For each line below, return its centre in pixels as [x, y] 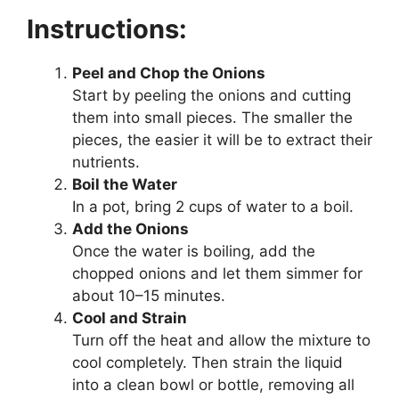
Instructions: [107, 29]
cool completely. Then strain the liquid [208, 363]
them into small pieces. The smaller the [212, 118]
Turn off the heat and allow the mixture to [221, 341]
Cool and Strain [130, 318]
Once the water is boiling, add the [194, 252]
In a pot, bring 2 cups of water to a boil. [213, 207]
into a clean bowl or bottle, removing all [213, 385]
